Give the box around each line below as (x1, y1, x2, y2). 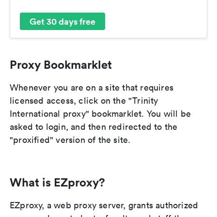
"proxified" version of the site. (10, 134, 131, 146)
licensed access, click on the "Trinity (10, 95, 158, 107)
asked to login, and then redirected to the (10, 121, 178, 133)
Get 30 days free (30, 15, 95, 27)
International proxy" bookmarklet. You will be (10, 108, 191, 120)
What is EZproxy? (10, 175, 105, 190)
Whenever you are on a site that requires (10, 82, 174, 93)
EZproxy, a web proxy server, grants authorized (10, 200, 199, 211)
